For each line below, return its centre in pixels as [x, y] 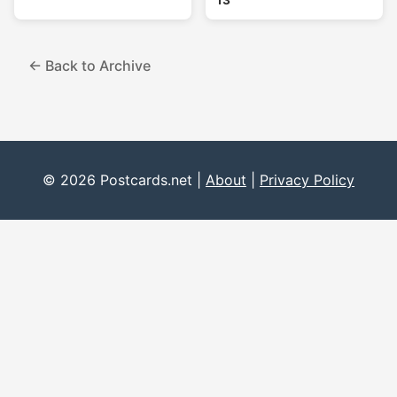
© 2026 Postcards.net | [124, 180]
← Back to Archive [90, 66]
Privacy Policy [307, 180]
